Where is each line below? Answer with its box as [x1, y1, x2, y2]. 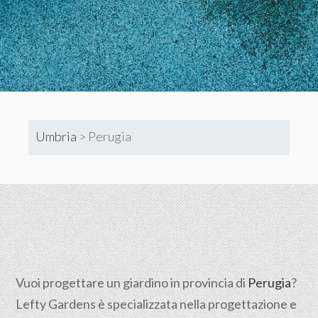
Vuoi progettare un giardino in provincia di [16, 275, 248, 290]
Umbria [35, 128, 77, 144]
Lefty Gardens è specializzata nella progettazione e [16, 296, 297, 312]
